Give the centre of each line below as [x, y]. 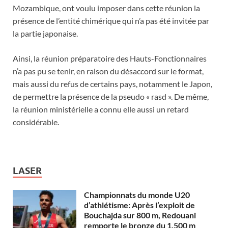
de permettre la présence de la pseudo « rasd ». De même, [111, 97]
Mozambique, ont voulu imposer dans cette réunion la [106, 8]
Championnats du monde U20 [137, 195]
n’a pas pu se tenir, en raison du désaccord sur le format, [108, 71]
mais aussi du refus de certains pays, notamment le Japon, [112, 84]
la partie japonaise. [45, 34]
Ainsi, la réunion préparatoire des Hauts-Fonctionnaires [110, 59]
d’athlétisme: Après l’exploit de [139, 205]
